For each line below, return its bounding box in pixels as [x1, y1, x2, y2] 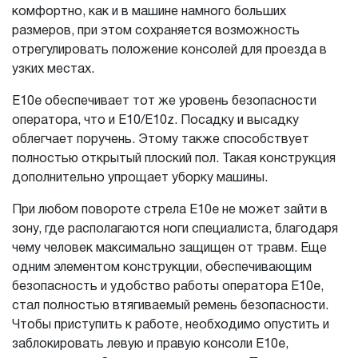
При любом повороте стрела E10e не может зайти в [12, 204, 328, 217]
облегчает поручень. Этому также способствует [12, 133, 309, 146]
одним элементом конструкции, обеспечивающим [12, 261, 312, 274]
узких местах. [12, 63, 94, 76]
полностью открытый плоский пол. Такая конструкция [12, 153, 336, 165]
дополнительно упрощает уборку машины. [12, 172, 268, 185]
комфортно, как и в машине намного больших [12, 6, 286, 18]
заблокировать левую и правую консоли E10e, [12, 338, 288, 351]
